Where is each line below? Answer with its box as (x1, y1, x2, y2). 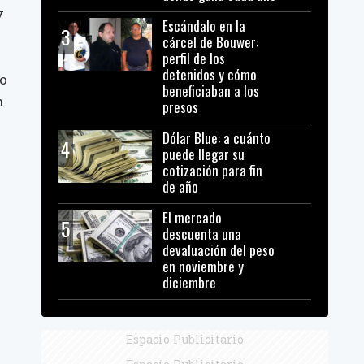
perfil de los (162, 48, 226, 69)
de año (162, 176, 199, 197)
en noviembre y (162, 256, 245, 277)
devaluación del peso (162, 240, 275, 261)
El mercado (162, 207, 223, 228)
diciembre (162, 272, 217, 293)
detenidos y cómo (162, 64, 258, 85)
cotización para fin (162, 160, 263, 181)
